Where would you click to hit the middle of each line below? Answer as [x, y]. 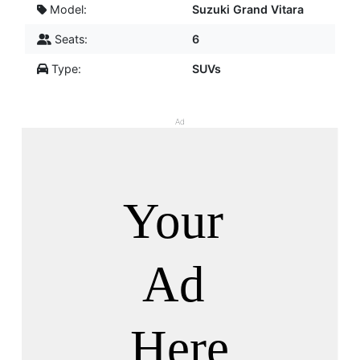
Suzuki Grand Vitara [248, 10]
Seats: [69, 39]
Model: [66, 10]
